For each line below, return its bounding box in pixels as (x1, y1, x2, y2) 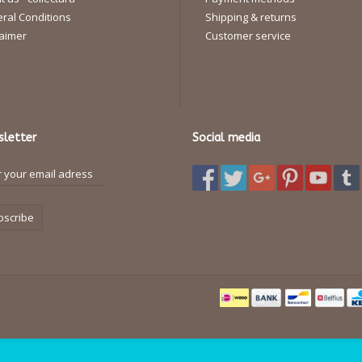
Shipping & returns (205, 10, 297, 25)
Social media (192, 131, 260, 145)
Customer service (205, 28, 291, 44)
